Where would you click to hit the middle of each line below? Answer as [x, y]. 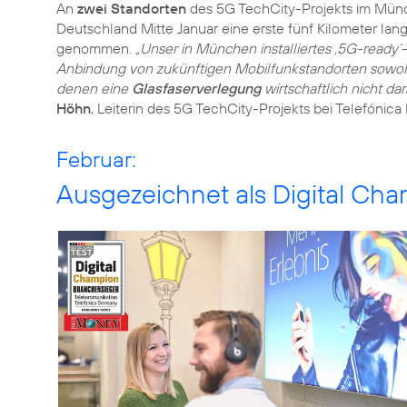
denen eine [94, 88]
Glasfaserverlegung [196, 88]
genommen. [96, 48]
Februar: [96, 159]
